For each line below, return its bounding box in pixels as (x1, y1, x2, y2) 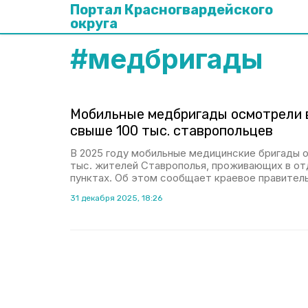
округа (70, 15, 118, 32)
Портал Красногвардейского (70, 1, 273, 18)
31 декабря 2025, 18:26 (70, 193, 162, 203)
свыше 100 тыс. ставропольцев (70, 122, 273, 139)
